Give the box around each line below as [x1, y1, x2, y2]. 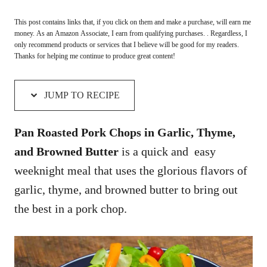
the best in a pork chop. [14, 201, 130, 215]
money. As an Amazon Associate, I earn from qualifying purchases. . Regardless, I [14, 29, 247, 38]
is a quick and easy [122, 144, 216, 158]
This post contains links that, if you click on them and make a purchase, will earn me [14, 17, 251, 26]
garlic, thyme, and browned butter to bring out [14, 182, 238, 196]
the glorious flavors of [139, 163, 247, 177]
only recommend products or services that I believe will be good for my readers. [14, 40, 239, 49]
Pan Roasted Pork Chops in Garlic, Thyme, [14, 125, 235, 139]
